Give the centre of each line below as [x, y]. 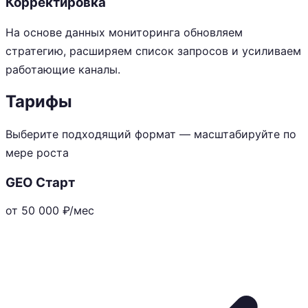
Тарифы [39, 102]
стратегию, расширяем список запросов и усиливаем [153, 51]
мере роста [37, 153]
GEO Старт [40, 183]
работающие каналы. [63, 69]
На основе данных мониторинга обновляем [124, 32]
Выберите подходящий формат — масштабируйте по [151, 134]
